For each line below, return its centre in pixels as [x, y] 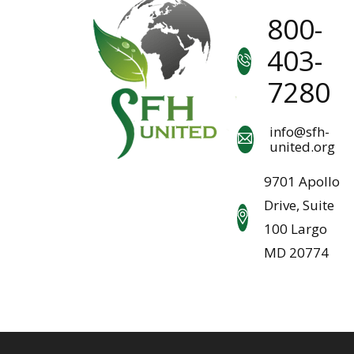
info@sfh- [299, 132]
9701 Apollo [301, 182]
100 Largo [295, 229]
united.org [302, 147]
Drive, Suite [299, 205]
